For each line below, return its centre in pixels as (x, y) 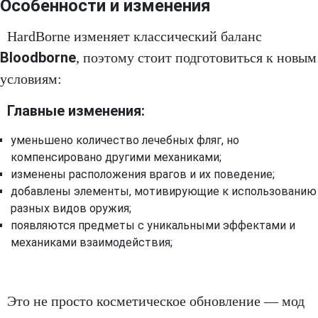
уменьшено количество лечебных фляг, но (125, 141)
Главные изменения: (76, 111)
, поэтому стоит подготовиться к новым (196, 58)
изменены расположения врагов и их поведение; (143, 175)
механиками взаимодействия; (92, 243)
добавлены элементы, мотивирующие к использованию (164, 192)
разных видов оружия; (71, 209)
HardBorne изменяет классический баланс (135, 37)
